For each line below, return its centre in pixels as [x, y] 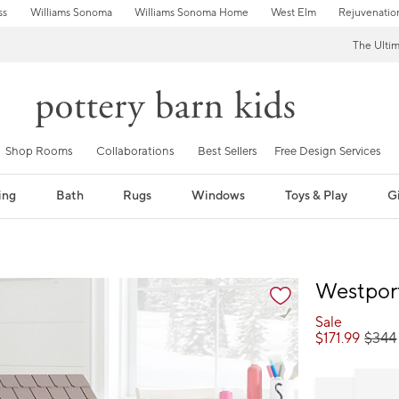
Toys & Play [317, 195]
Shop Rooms [39, 151]
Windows [219, 195]
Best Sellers [228, 151]
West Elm [293, 13]
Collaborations [135, 151]
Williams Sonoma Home [191, 13]
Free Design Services [328, 151]
